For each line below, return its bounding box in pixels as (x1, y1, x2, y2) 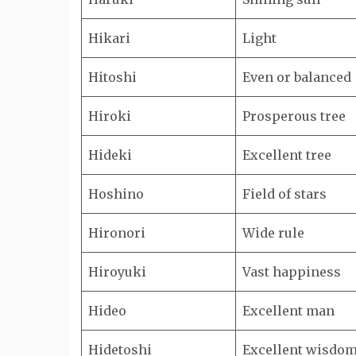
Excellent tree (242, 147, 331, 163)
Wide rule (242, 225, 304, 241)
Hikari (88, 30, 130, 46)
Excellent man (242, 303, 335, 319)
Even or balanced (242, 69, 351, 85)
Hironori (88, 225, 145, 241)
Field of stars (242, 186, 327, 202)
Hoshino (88, 186, 144, 202)
